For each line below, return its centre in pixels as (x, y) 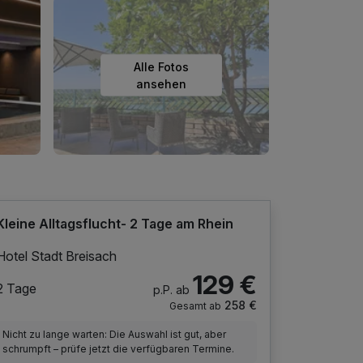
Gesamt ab (195, 305)
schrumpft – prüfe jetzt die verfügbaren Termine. (119, 348)
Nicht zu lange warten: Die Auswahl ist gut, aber (115, 334)
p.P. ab (171, 289)
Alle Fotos (161, 66)
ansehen (161, 83)
